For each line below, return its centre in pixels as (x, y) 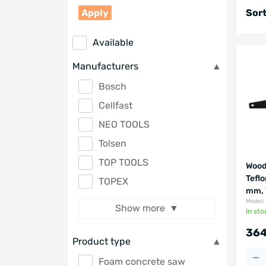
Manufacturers (105, 66)
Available (113, 42)
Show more (140, 208)
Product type (102, 241)
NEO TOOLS (124, 124)
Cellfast (115, 105)
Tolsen (113, 143)
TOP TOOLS (123, 162)
